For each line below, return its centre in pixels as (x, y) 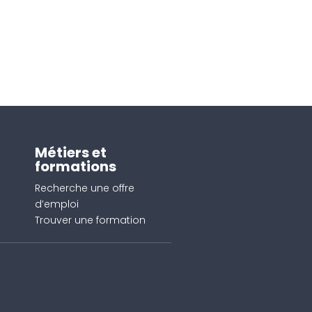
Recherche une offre (84, 188)
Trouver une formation (90, 220)
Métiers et (70, 152)
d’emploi (56, 204)
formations (75, 166)
